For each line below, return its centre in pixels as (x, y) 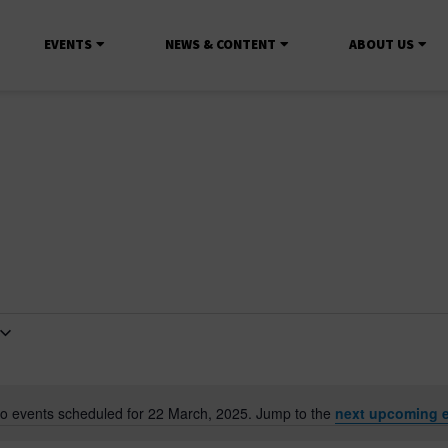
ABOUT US (382, 44)
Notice (242, 422)
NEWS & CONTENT (221, 44)
